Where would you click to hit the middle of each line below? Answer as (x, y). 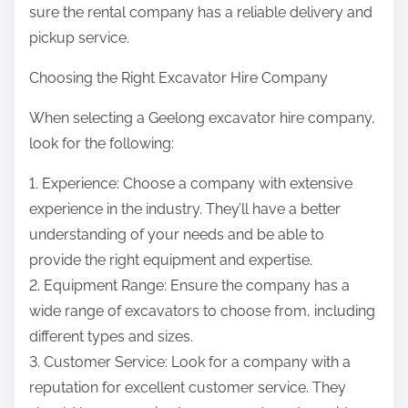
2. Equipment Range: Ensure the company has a (189, 286)
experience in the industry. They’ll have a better (185, 209)
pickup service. (79, 38)
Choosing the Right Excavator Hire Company (178, 78)
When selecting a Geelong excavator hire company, (202, 118)
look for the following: (102, 144)
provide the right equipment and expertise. (171, 260)
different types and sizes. (111, 337)
